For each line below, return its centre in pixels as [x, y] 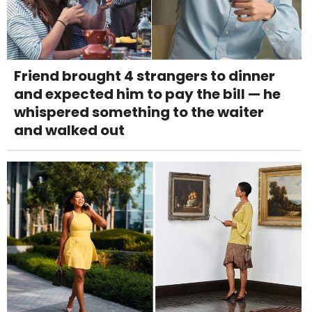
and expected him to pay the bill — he [147, 94]
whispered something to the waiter [139, 112]
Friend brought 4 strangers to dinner [145, 76]
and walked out [69, 131]
